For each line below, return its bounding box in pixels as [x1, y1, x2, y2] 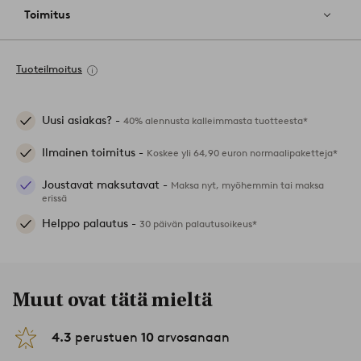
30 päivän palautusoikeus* [139, 218, 257, 230]
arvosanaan [154, 330, 230, 346]
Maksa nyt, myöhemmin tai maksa [171, 179, 324, 192]
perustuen [72, 330, 141, 346]
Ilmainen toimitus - [42, 146, 147, 160]
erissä [42, 192, 67, 205]
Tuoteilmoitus [16, 63, 82, 76]
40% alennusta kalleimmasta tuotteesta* [123, 114, 308, 127]
